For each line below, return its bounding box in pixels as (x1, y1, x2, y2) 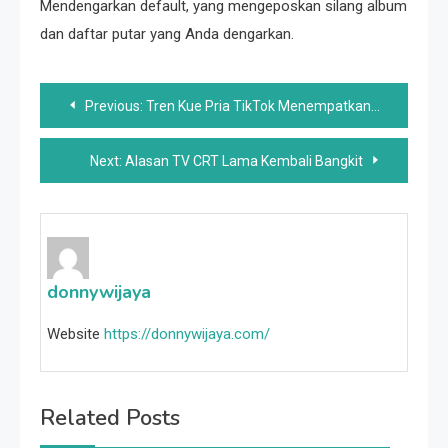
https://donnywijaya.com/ (104, 325, 270, 344)
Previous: (85, 98, 143, 114)
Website (47, 325, 100, 344)
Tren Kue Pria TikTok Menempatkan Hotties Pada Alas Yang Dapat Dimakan (146, 98, 371, 114)
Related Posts (40, 403, 180, 434)
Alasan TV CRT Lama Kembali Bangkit (125, 153, 363, 169)
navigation (39, 119, 186, 160)
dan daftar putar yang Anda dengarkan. (40, 25, 294, 43)
